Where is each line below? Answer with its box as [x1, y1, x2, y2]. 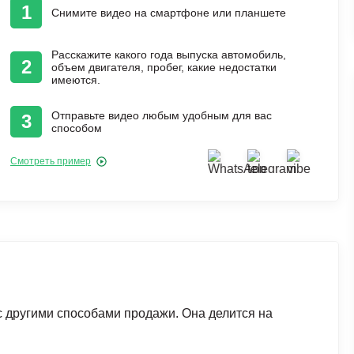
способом [51, 122, 102, 134]
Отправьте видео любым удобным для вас [51, 109, 272, 122]
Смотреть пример [10, 156, 91, 167]
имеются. [51, 73, 100, 86]
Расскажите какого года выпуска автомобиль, [51, 48, 286, 61]
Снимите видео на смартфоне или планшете [51, 6, 286, 19]
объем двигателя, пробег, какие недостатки [51, 61, 277, 73]
